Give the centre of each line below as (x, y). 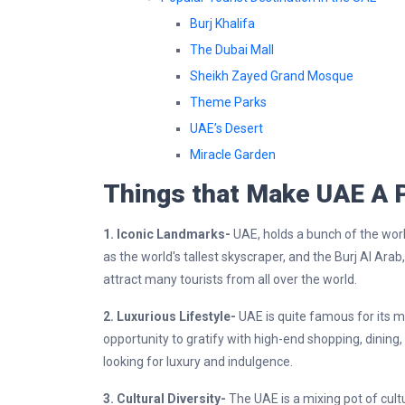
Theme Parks (228, 102)
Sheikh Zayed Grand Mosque (272, 76)
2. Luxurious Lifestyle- (171, 316)
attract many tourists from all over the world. (231, 279)
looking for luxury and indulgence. (199, 362)
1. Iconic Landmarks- (168, 234)
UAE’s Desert (226, 128)
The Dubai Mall (232, 50)
